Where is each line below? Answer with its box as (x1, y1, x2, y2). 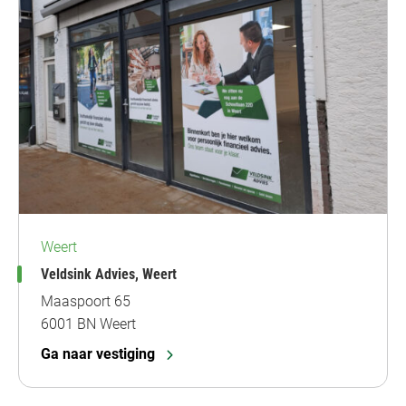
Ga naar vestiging (41, 344, 155, 362)
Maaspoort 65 (41, 292, 130, 310)
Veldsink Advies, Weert (41, 265, 177, 283)
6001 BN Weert (41, 314, 136, 333)
